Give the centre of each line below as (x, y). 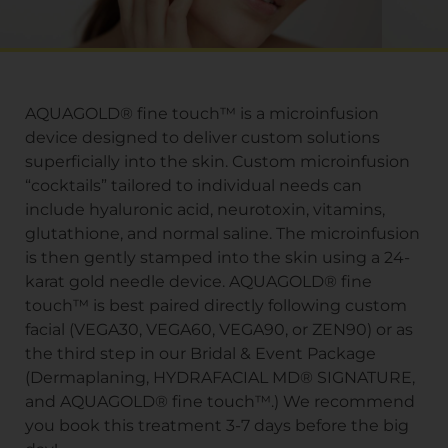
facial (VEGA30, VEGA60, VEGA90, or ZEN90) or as (219, 329)
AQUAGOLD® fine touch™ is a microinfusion (202, 113)
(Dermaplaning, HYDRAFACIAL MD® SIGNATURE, (220, 377)
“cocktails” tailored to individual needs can (193, 185)
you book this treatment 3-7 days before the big (217, 425)
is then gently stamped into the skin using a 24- (217, 257)
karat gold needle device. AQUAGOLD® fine (198, 281)
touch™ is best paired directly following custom (216, 305)
